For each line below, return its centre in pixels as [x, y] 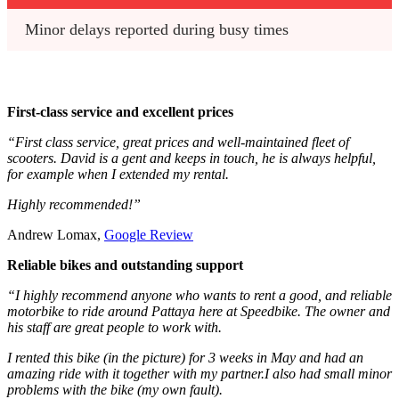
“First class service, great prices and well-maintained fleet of [178, 142]
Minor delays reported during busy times [157, 30]
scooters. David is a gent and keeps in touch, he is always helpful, [191, 159]
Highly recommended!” [74, 205]
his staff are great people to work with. [114, 328]
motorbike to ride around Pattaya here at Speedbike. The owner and [199, 312]
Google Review [149, 235]
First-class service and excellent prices [120, 112]
